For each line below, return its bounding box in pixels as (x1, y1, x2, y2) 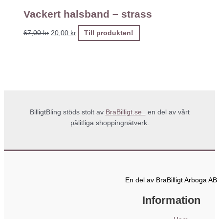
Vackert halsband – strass (23, 8, 152, 20)
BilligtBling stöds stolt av (29, 108, 106, 116)
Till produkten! (84, 29, 134, 37)
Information (142, 194, 200, 206)
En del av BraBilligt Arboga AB (125, 176, 217, 184)
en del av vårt (145, 108, 190, 116)
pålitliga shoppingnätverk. (70, 119, 149, 127)
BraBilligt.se (105, 108, 146, 116)
